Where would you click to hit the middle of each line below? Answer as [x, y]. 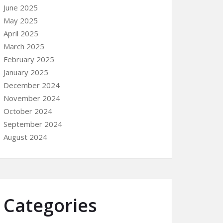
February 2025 [29, 59]
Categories [50, 205]
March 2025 [24, 46]
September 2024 [33, 124]
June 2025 [21, 7]
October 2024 [28, 111]
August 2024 [25, 137]
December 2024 [32, 85]
